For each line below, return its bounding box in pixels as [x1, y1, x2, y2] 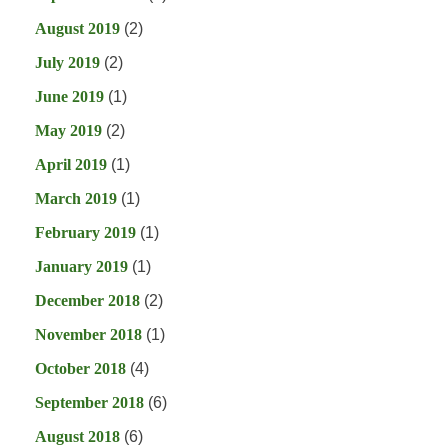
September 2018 [35, 394, 144, 412]
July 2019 [35, 54, 100, 72]
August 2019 [35, 20, 120, 38]
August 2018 [35, 428, 120, 446]
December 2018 [35, 292, 140, 310]
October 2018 [35, 360, 126, 378]
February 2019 [35, 224, 136, 242]
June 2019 [35, 88, 104, 106]
